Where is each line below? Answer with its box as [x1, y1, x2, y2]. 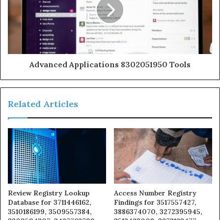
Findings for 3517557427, [114, 197, 196, 207]
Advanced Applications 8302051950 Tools [29, 59, 191, 69]
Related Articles [8, 98, 78, 110]
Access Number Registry [114, 188, 196, 197]
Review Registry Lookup [8, 188, 89, 197]
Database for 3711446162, [8, 197, 91, 207]
